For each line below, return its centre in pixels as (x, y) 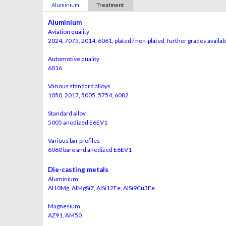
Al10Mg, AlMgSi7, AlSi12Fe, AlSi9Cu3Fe (101, 188)
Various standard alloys (79, 86)
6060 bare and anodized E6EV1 (90, 149)
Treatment (110, 5)
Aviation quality (69, 31)
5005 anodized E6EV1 (78, 122)
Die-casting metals (78, 169)
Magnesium (64, 206)
